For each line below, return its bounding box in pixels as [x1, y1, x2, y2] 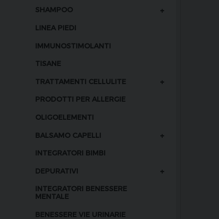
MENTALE [35, 192, 69, 201]
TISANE [35, 59, 61, 68]
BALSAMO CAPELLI [35, 131, 101, 139]
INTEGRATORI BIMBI [35, 149, 106, 157]
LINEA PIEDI [35, 23, 76, 32]
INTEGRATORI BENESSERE [35, 184, 127, 193]
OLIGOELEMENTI [35, 113, 94, 121]
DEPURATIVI [35, 166, 78, 175]
